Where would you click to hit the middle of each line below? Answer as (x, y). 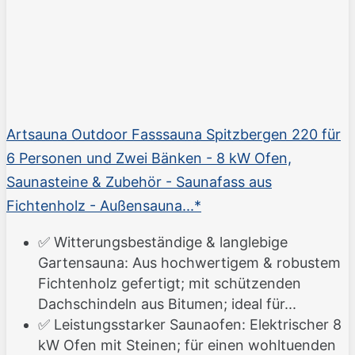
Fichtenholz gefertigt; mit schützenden (170, 284)
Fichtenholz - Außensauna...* (104, 206)
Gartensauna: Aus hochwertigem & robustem (189, 263)
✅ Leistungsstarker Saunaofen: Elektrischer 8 (190, 325)
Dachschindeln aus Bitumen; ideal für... (167, 304)
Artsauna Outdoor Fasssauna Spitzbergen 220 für (174, 135)
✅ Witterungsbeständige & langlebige (163, 242)
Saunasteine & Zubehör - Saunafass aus (139, 182)
